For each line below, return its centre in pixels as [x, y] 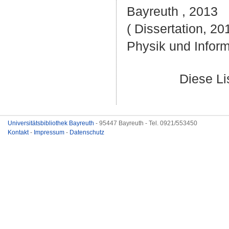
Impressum [50, 132]
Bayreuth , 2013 [172, 11]
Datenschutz [87, 132]
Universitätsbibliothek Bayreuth [52, 123]
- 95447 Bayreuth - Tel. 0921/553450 [146, 123]
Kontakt [19, 132]
